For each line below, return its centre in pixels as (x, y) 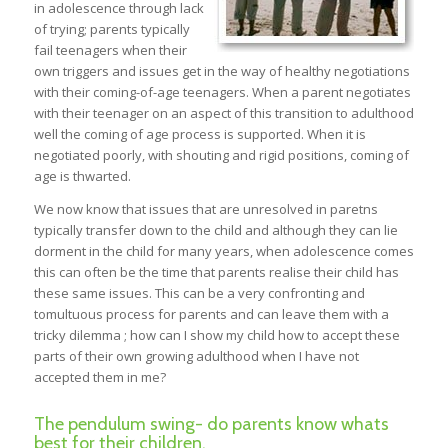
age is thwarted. (82, 176)
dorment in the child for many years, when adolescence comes (223, 250)
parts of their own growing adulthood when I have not (196, 355)
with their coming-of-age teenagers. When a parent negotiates (222, 92)
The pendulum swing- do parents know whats (211, 423)
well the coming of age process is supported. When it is (199, 134)
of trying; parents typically (111, 29)
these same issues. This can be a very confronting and (199, 292)
